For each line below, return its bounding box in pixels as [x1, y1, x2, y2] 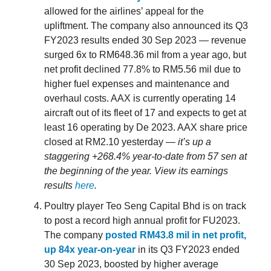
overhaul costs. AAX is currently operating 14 [44, 93, 236, 104]
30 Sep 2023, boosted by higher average [44, 259, 218, 270]
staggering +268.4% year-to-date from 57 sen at [44, 151, 247, 162]
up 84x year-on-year [44, 244, 135, 255]
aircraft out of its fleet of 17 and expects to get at [44, 108, 246, 119]
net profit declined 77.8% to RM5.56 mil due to [44, 64, 241, 75]
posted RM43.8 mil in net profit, [105, 230, 246, 241]
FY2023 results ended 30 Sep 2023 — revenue [44, 35, 246, 46]
